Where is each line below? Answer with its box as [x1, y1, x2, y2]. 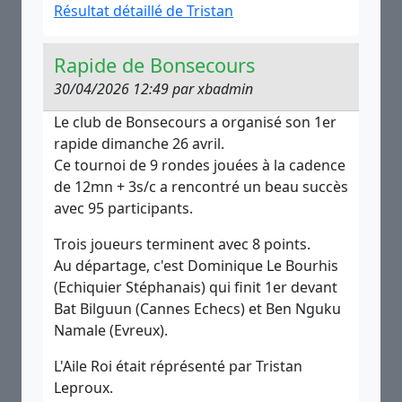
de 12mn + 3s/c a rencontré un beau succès [54, 177, 348, 197]
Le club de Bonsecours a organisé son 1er [54, 112, 336, 132]
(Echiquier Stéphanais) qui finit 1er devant [54, 277, 337, 297]
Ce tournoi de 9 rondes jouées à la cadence [54, 155, 345, 175]
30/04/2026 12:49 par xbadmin [54, 79, 253, 99]
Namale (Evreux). [54, 320, 168, 340]
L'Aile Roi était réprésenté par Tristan [54, 356, 302, 376]
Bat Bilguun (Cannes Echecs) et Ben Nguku [54, 299, 341, 319]
